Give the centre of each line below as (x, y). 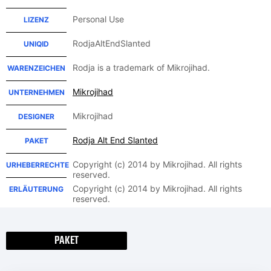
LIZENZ (36, 20)
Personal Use (98, 19)
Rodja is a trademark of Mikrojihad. (141, 67)
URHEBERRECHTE (38, 165)
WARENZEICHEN (36, 68)
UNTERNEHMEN (36, 92)
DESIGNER (36, 116)
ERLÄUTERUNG (36, 189)
